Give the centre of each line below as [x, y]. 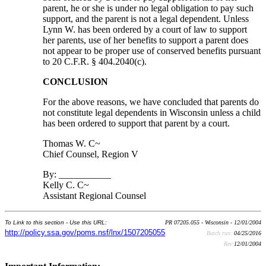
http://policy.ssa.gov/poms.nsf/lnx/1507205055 [85, 233]
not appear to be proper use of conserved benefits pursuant [152, 51]
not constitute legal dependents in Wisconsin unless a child [152, 113]
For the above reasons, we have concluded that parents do [151, 102]
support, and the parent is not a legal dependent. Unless [146, 19]
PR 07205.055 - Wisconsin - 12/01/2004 [213, 223]
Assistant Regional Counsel [95, 196]
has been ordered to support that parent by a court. [137, 123]
